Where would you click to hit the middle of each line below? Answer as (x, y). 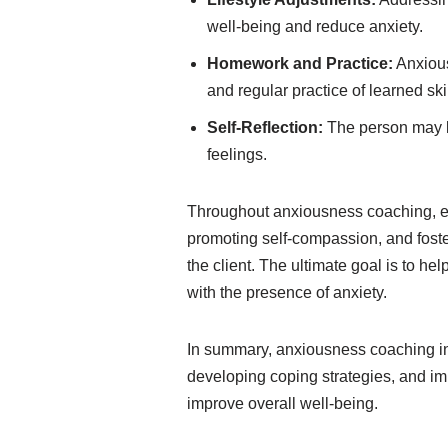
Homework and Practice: (300, 63)
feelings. (237, 154)
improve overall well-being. (282, 403)
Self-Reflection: (265, 127)
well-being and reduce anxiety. (315, 26)
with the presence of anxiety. (287, 292)
